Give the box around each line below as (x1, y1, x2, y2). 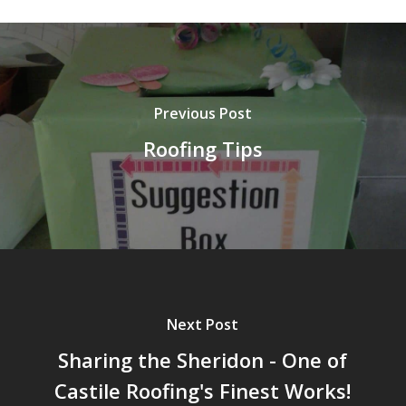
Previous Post (153, 102, 252, 123)
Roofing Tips (142, 134, 263, 162)
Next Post (167, 314, 239, 334)
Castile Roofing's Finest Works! (54, 376, 352, 404)
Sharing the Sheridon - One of (58, 345, 348, 373)
